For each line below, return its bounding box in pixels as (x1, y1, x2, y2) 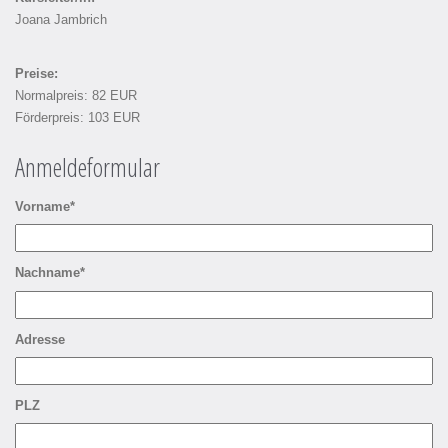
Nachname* (15, 266, 85, 281)
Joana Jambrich (15, 13, 107, 28)
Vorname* (15, 200, 75, 215)
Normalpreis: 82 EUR (15, 89, 137, 104)
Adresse (15, 332, 65, 347)
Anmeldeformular (15, 150, 160, 185)
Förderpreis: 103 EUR (15, 111, 140, 126)
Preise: (15, 67, 58, 82)
